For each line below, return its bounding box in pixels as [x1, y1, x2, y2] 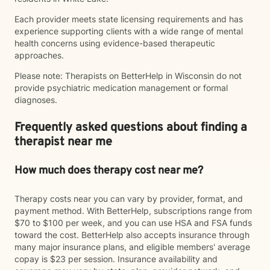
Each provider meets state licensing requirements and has [14, 14, 243, 24]
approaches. [14, 50, 64, 60]
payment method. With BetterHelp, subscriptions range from [14, 206, 252, 216]
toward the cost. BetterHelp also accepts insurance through [14, 230, 250, 240]
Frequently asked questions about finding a [14, 120, 247, 136]
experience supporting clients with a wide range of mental [14, 26, 243, 36]
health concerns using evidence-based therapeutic [14, 38, 215, 48]
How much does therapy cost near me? [14, 164, 203, 178]
